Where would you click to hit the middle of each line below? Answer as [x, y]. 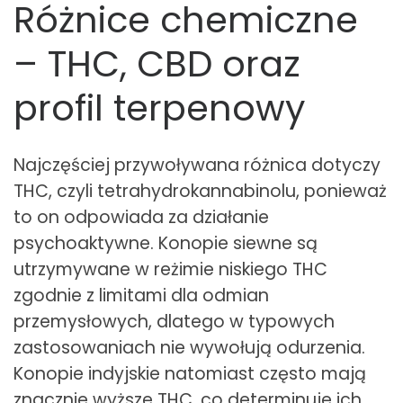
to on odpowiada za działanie [141, 217]
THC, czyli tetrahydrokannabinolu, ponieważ [200, 191]
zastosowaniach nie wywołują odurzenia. [189, 347]
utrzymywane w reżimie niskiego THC [170, 269]
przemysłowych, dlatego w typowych [174, 321]
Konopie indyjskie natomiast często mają [190, 373]
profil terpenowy [159, 107]
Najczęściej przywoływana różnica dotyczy [197, 165]
